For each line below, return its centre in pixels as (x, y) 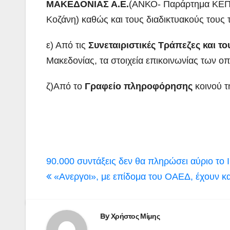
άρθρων (75, 180)
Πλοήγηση (84, 162)
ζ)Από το (65, 86)
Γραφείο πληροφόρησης (139, 86)
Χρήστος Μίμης (135, 216)
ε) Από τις (67, 45)
